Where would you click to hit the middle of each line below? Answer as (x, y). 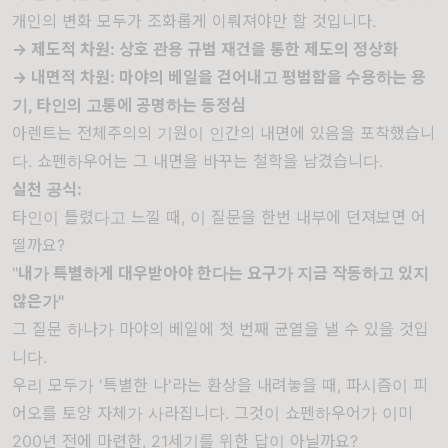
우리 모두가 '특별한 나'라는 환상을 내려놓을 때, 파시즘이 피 (220, 385)
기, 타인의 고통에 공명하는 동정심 (131, 105)
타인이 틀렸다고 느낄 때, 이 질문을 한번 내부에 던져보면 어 (219, 217)
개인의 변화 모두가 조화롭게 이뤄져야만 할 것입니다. (196, 21)
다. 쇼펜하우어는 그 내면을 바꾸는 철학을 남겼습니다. (197, 161)
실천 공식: (47, 189)
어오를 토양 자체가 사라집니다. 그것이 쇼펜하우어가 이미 (212, 413)
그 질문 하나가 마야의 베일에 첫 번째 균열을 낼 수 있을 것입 (220, 329)
